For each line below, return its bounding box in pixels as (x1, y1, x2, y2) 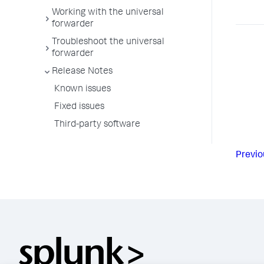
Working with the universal (52, 8, 164, 18)
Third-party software (54, 120, 140, 130)
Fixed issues (54, 103, 104, 112)
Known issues (54, 85, 111, 94)
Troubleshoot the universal (52, 38, 164, 47)
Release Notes (52, 67, 113, 77)
